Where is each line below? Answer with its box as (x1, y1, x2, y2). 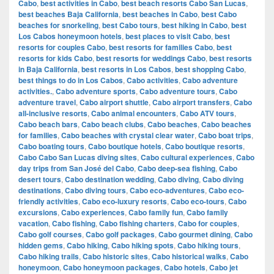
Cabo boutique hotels (88, 140, 161, 152)
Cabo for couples (178, 217, 237, 229)
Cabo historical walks (152, 250, 226, 262)
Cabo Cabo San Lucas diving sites (18, 151, 137, 163)
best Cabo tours (102, 19, 158, 31)
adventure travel (18, 96, 76, 108)
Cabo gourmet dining (158, 228, 231, 240)
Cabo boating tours (18, 140, 84, 152)
